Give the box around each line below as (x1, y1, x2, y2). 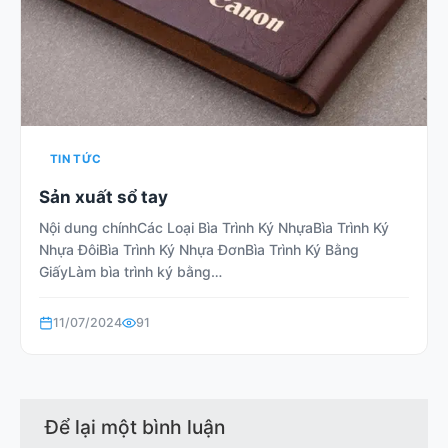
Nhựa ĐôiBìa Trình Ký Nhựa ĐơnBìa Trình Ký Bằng (39, 241, 359, 258)
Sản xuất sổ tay (39, 187, 168, 207)
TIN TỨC (50, 152, 102, 166)
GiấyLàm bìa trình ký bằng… (39, 263, 222, 280)
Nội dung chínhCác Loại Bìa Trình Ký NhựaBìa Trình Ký (39, 219, 389, 236)
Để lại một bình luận (45, 415, 230, 439)
